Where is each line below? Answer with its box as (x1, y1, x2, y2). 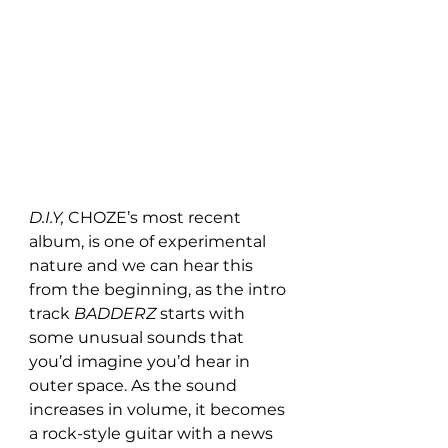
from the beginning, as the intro (29, 280, 290, 299)
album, (29, 232, 84, 251)
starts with (160, 304, 249, 323)
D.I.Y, (29, 208, 68, 227)
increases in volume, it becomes (29, 400, 289, 419)
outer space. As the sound (29, 376, 241, 395)
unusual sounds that (78, 328, 248, 347)
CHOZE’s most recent (68, 208, 245, 227)
